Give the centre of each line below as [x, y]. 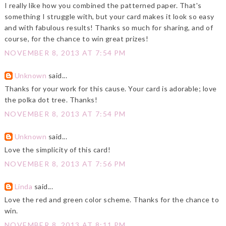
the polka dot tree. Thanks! [51, 100]
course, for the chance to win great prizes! [76, 39]
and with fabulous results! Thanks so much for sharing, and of [109, 28]
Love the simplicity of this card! [58, 150]
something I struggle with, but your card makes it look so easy [109, 17]
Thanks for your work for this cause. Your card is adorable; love [110, 89]
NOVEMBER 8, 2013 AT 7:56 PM [65, 164]
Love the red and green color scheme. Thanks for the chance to [112, 200]
